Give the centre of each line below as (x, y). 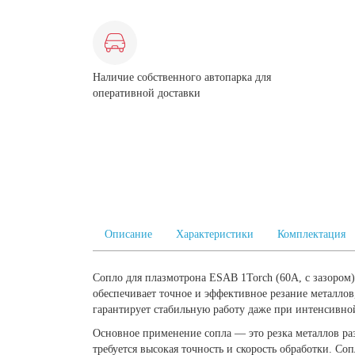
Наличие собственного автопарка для (182, 77)
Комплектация (311, 234)
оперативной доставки (147, 93)
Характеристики (215, 234)
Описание (128, 234)
